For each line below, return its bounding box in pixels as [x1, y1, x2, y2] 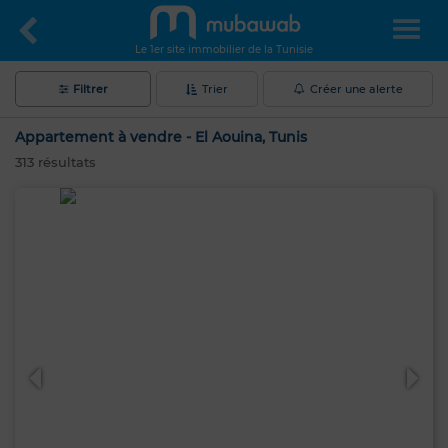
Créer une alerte [309, 82, 403, 96]
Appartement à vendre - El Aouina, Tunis [15, 128, 307, 146]
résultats [34, 154, 96, 170]
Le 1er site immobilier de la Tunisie [135, 43, 313, 56]
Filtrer [72, 82, 108, 96]
